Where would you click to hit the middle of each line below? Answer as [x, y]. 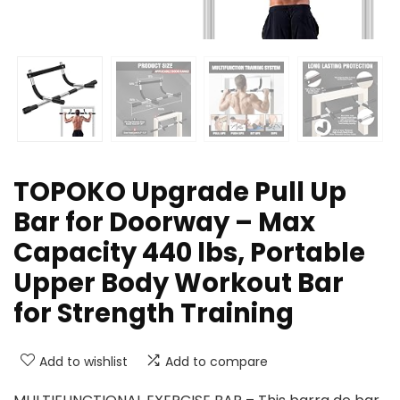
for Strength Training [154, 314]
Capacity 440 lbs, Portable [189, 253]
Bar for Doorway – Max [164, 223]
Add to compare [217, 362]
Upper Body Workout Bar [179, 283]
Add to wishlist [83, 362]
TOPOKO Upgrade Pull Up [180, 192]
